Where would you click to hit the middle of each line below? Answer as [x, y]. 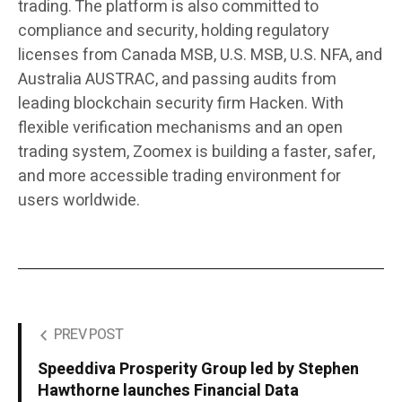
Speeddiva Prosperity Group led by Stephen [198, 370]
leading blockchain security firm [134, 104]
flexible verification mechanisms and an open [180, 128]
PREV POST [88, 335]
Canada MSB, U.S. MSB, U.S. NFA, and [252, 56]
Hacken [277, 104]
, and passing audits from [246, 80]
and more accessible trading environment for [179, 177]
